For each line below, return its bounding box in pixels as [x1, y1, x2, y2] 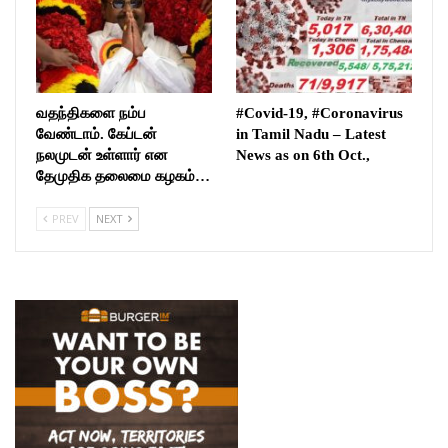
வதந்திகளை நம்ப [36, 104, 146, 121]
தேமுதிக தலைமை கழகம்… [36, 167, 210, 184]
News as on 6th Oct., [236, 146, 370, 163]
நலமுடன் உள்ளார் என [36, 146, 168, 163]
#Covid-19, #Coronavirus [236, 104, 403, 121]
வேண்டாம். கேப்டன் [36, 125, 157, 142]
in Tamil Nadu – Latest [236, 125, 386, 142]
